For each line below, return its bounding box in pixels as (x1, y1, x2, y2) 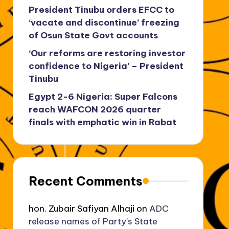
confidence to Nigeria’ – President (28, 60, 184, 72)
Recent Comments (28, 173, 143, 189)
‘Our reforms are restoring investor (28, 47, 186, 59)
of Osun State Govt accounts (28, 29, 158, 41)
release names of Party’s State (28, 215, 157, 227)
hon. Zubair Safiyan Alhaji (28, 202, 134, 214)
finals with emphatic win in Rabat (28, 116, 176, 128)
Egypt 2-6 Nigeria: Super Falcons (28, 90, 177, 102)
